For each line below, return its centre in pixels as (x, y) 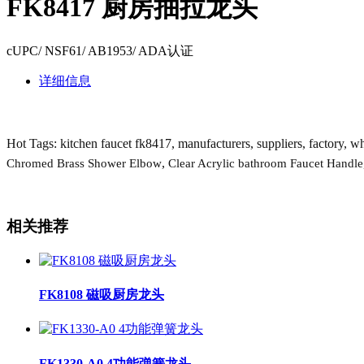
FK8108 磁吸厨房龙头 (102, 295)
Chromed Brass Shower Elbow (84, 164)
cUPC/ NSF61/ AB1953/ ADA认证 (100, 51)
